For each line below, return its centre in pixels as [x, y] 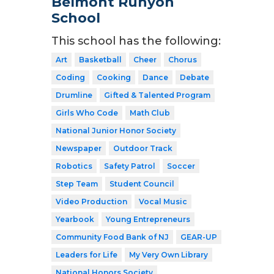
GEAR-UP [199, 237]
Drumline [74, 95]
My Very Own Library [168, 254]
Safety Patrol [130, 166]
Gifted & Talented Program [157, 95]
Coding [70, 77]
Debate [194, 77]
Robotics [74, 166]
